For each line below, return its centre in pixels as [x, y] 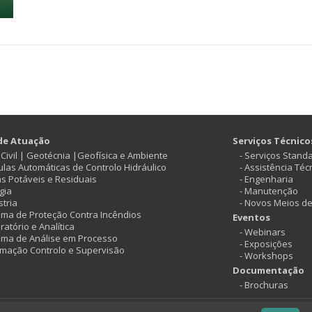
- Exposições [266, 244]
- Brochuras [264, 285]
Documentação [268, 271]
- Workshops [266, 256]
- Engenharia [266, 179]
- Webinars [263, 232]
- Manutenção [269, 191]
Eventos [251, 218]
